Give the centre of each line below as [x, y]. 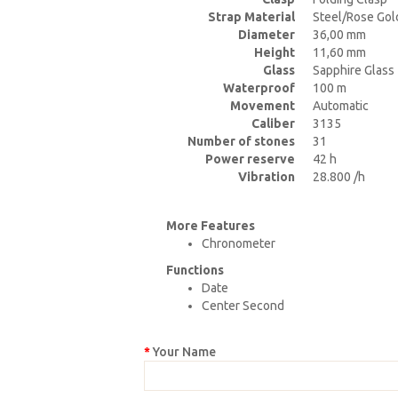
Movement [263, 106]
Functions [195, 270]
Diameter [267, 35]
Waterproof [259, 88]
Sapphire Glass [354, 70]
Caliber [273, 123]
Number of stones [241, 141]
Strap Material [251, 17]
